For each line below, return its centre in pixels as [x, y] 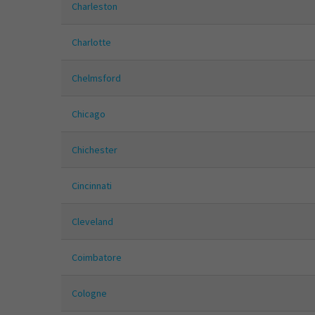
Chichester [95, 150]
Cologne [89, 294]
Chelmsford [96, 78]
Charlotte [91, 43]
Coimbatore [97, 258]
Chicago [89, 114]
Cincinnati [92, 186]
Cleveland [92, 222]
